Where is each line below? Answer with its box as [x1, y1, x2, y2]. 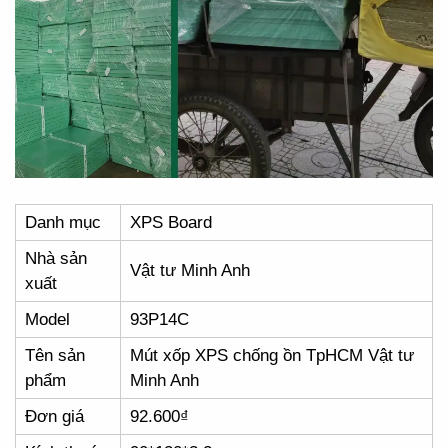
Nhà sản [25, 248, 87, 268]
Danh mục [25, 212, 101, 232]
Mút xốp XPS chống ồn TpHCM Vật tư [130, 345, 414, 365]
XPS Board [130, 212, 212, 232]
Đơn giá [25, 406, 84, 426]
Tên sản [25, 345, 85, 365]
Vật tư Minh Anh [130, 260, 250, 280]
